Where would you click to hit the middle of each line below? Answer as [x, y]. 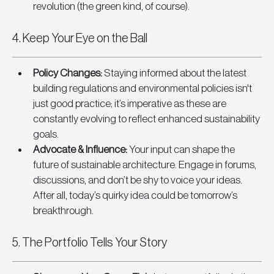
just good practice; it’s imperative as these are [131, 104]
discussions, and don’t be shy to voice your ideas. [139, 180]
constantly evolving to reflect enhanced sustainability [147, 119]
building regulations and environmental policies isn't [143, 89]
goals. [46, 135]
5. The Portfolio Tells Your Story [90, 243]
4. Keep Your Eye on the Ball [80, 39]
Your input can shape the [183, 150]
